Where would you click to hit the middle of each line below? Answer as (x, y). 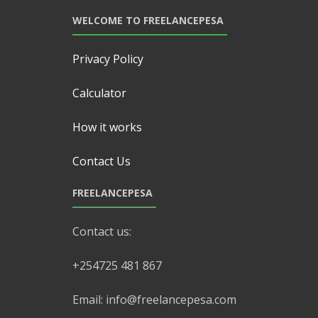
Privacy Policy (108, 59)
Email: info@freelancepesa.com (154, 300)
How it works (107, 127)
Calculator (99, 93)
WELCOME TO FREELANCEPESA (148, 20)
